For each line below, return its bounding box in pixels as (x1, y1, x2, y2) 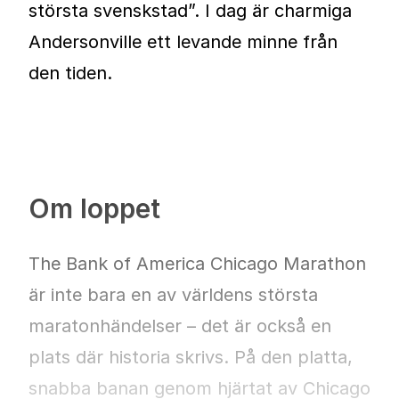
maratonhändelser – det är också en (28, 314, 331, 337)
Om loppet (28, 191, 160, 224)
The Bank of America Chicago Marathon (28, 252, 366, 274)
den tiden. (28, 61, 112, 84)
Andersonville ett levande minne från (28, 30, 338, 53)
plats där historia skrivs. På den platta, (28, 346, 353, 368)
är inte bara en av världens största (28, 283, 318, 305)
